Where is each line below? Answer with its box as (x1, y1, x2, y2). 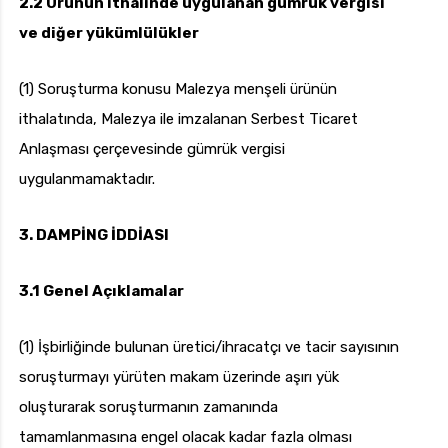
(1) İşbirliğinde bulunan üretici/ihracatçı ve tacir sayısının (19, 338, 399, 357)
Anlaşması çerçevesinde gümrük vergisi (19, 140, 285, 159)
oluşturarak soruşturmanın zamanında (19, 398, 278, 417)
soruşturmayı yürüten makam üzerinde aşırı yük (19, 368, 339, 387)
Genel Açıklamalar (43, 282, 184, 301)
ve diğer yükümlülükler (19, 24, 199, 43)
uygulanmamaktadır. (19, 170, 155, 189)
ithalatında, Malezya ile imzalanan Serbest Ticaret (19, 110, 358, 129)
